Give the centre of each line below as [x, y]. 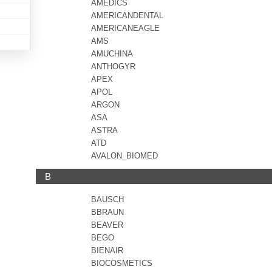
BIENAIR [107, 250]
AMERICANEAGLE [125, 28]
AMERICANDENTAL [127, 15]
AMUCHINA [112, 54]
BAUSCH [107, 199]
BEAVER [107, 225]
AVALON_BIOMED [124, 156]
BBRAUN [107, 212]
